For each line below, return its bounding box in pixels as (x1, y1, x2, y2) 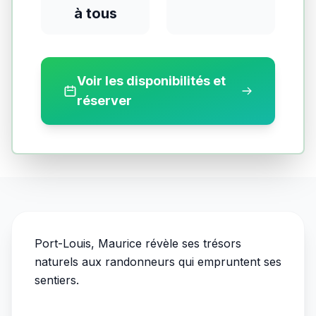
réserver (77, 93, 133, 108)
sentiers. (35, 273, 79, 287)
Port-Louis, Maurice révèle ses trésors (35, 236, 241, 250)
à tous (73, 5, 117, 22)
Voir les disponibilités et (77, 73, 226, 88)
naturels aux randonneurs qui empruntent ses (35, 255, 281, 269)
